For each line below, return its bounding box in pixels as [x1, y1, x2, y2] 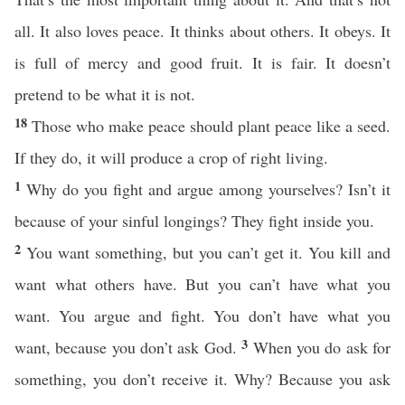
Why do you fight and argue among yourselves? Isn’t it [26, 178, 391, 200]
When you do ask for [252, 336, 391, 358]
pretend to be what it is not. [14, 83, 195, 105]
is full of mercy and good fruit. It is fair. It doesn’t [14, 52, 391, 73]
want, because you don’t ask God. [14, 336, 242, 358]
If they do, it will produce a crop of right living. [14, 146, 328, 168]
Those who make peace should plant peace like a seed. [32, 115, 391, 137]
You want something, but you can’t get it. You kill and [26, 241, 391, 263]
